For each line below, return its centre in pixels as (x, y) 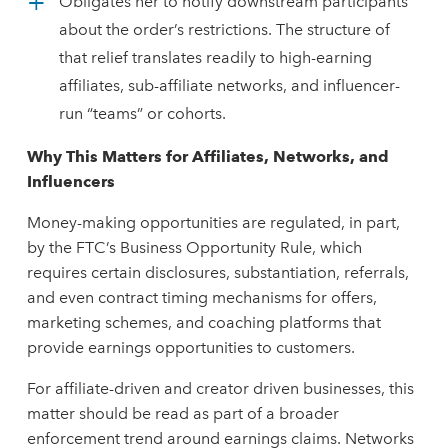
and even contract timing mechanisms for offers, (201, 297)
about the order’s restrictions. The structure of (224, 29)
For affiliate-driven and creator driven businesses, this (220, 388)
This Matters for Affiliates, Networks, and (227, 156)
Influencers (70, 181)
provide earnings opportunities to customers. (190, 347)
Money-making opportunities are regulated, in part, (213, 222)
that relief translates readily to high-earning (215, 57)
